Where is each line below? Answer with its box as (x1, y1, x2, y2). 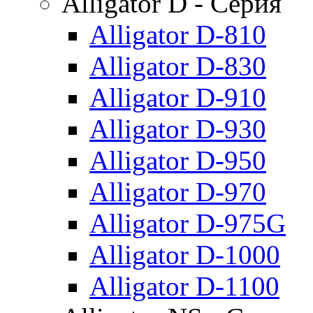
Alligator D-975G (89, 208, 286, 238)
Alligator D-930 (89, 113, 266, 144)
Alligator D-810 (89, 19, 266, 50)
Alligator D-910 (89, 82, 266, 112)
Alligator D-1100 (89, 270, 279, 301)
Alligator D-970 (89, 176, 266, 207)
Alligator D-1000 (89, 239, 280, 270)
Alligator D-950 (89, 145, 266, 175)
